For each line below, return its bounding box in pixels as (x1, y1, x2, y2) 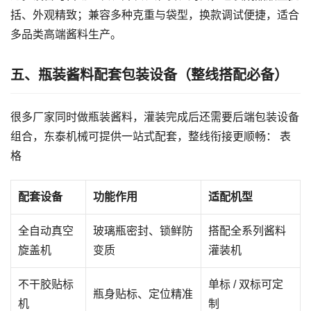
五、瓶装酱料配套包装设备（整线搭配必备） (10, 67, 288, 83)
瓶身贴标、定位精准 (93, 287, 193, 300)
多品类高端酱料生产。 (10, 28, 121, 40)
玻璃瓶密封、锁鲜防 (93, 224, 193, 237)
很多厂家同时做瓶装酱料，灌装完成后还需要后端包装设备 (10, 110, 299, 123)
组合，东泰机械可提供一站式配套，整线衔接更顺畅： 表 (10, 130, 291, 142)
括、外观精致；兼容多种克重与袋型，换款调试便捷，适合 (10, 8, 299, 21)
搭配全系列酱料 (208, 224, 286, 237)
